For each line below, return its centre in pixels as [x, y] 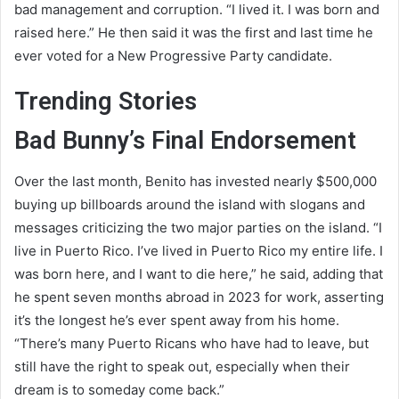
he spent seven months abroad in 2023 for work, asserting [199, 297]
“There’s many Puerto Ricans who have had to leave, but [191, 343]
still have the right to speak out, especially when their [182, 366]
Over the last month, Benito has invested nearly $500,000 [195, 181]
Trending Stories [106, 101]
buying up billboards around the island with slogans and [190, 204]
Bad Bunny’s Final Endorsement [185, 141]
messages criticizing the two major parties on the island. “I [198, 227]
